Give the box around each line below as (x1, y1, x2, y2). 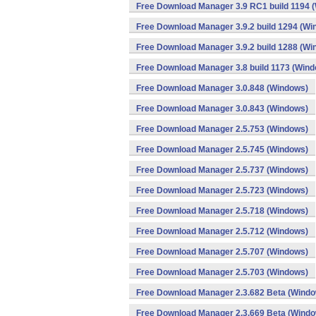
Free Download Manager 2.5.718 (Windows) (136, 206, 308, 216)
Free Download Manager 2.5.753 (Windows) (136, 124, 308, 134)
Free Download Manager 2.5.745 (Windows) (136, 145, 308, 154)
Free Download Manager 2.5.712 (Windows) (136, 226, 308, 236)
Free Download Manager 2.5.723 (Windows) (136, 186, 308, 195)
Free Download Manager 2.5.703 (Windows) (136, 267, 308, 277)
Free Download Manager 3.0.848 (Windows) (136, 83, 308, 93)
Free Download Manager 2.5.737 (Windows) (136, 165, 308, 175)
